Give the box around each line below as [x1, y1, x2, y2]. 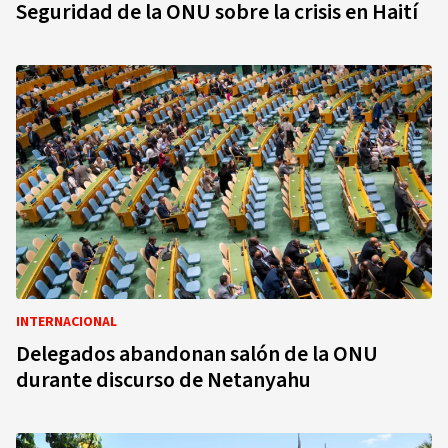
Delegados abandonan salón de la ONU [16, 338, 378, 370]
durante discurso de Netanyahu [16, 364, 311, 396]
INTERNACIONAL [16, 312, 117, 332]
